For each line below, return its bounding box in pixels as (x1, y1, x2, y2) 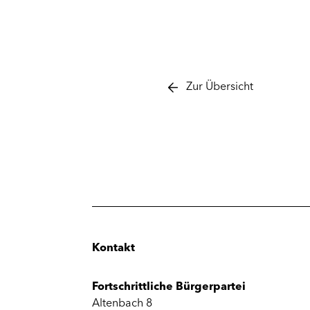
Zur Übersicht (186, 82, 254, 93)
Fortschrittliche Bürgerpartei (92, 282, 246, 293)
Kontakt (92, 243, 136, 255)
